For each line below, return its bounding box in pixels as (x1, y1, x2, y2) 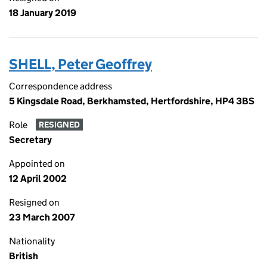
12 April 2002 (9, 173, 67, 184)
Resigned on (9, 197, 60, 208)
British (9, 250, 38, 262)
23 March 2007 (9, 212, 75, 223)
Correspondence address (9, 80, 112, 92)
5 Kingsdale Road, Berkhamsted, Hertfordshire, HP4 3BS (9, 95, 254, 107)
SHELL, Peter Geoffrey (9, 55, 152, 73)
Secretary (9, 134, 52, 145)
